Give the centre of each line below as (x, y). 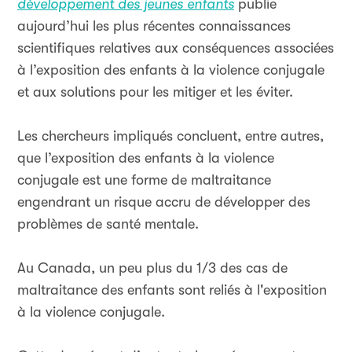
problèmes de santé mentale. (108, 224)
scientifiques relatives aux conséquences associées (176, 48)
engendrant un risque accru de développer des (164, 202)
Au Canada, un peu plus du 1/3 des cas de (152, 268)
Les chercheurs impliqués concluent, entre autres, (170, 136)
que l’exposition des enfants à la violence (146, 158)
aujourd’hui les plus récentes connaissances (154, 26)
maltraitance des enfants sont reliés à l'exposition (172, 290)
